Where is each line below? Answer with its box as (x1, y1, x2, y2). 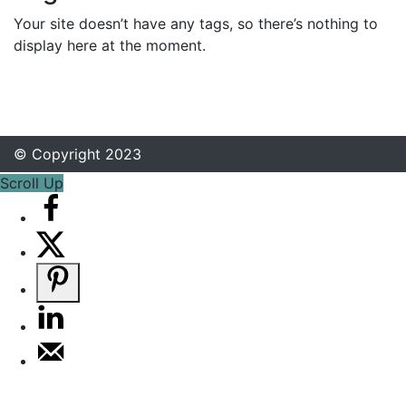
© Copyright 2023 (14, 145, 141, 163)
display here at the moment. (14, 36, 206, 54)
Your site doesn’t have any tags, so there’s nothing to (14, 14, 378, 33)
